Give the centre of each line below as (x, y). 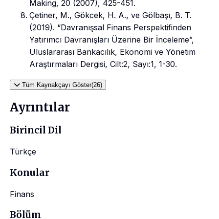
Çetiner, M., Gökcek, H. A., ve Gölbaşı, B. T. (110, 15)
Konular (30, 173)
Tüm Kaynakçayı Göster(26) (62, 85)
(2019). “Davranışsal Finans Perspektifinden (110, 27)
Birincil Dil (36, 131)
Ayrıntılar (40, 108)
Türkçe (23, 152)
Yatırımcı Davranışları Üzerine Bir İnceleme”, (112, 39)
